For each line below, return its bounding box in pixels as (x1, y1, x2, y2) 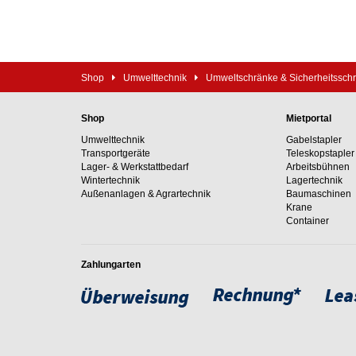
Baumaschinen (285, 188, 351, 199)
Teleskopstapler (285, 148, 354, 159)
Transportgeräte (81, 148, 150, 159)
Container (285, 215, 329, 226)
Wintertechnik (81, 175, 140, 186)
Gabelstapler (285, 134, 342, 145)
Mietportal (285, 113, 331, 124)
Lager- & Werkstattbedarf (81, 161, 188, 172)
